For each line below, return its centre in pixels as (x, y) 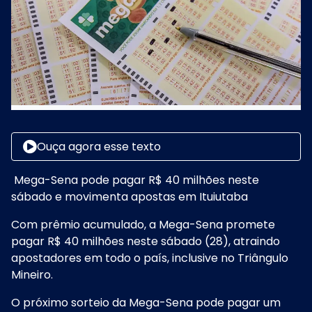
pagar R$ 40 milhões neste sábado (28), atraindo (146, 242)
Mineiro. (32, 275)
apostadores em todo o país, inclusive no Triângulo (150, 258)
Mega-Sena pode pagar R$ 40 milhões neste (135, 180)
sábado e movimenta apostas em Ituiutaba (130, 197)
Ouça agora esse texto (99, 147)
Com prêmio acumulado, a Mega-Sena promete (143, 225)
